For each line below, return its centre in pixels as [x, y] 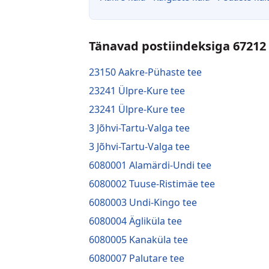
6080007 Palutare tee [137, 258]
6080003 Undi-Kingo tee [143, 202]
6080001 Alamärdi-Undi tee [150, 165]
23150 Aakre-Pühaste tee [145, 72]
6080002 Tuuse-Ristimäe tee [152, 183]
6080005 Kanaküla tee [138, 239]
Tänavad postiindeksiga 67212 [177, 46]
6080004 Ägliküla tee [135, 221]
